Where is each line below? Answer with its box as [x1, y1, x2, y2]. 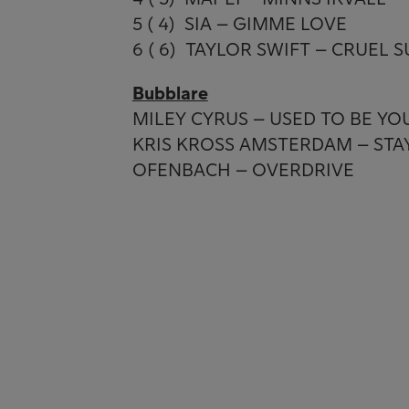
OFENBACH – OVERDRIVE [131, 161, 354, 180]
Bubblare [131, 84, 208, 103]
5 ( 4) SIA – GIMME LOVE [131, 15, 347, 34]
